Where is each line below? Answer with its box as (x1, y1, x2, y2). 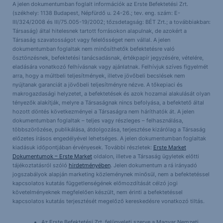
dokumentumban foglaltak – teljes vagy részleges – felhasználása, (12, 116, 183, 124)
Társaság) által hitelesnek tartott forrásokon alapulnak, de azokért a (12, 27, 187, 34)
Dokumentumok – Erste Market (12, 152, 92, 160)
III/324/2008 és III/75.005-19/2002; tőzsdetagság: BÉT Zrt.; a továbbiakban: (12, 18, 211, 25)
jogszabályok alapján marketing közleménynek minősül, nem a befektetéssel (12, 170, 210, 178)
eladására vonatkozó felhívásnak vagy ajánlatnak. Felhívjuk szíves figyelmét (12, 63, 208, 70)
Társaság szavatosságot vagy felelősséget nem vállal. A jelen (12, 36, 170, 43)
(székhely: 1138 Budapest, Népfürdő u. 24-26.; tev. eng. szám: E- (12, 9, 180, 16)
